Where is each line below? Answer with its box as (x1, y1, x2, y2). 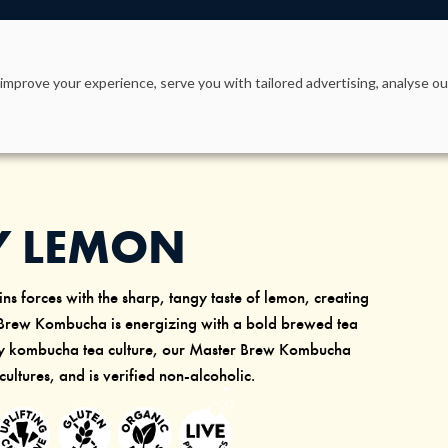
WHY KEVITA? (148, 27, 270, 46)
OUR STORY (302, 27, 404, 46)
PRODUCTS (4, 27, 97, 46)
